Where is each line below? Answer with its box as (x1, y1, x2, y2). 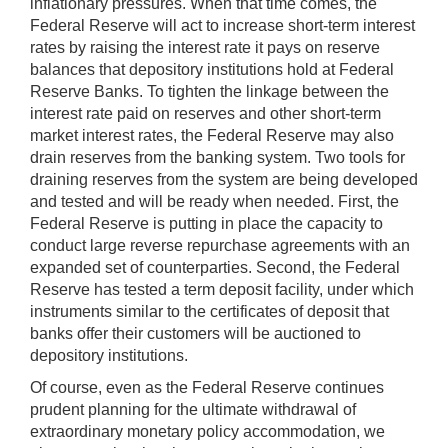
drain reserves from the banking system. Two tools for (30, 148, 405, 166)
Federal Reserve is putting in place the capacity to (30, 214, 383, 232)
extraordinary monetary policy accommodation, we (30, 422, 385, 440)
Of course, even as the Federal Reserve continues (30, 378, 384, 396)
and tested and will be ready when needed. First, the (30, 192, 399, 210)
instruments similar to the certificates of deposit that (30, 302, 389, 320)
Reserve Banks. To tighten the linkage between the (30, 82, 389, 100)
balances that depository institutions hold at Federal (30, 60, 394, 78)
